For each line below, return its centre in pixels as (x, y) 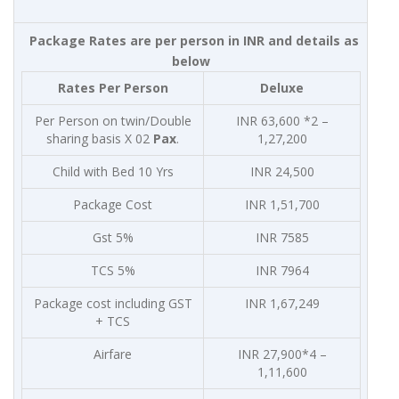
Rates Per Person (113, 88)
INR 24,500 (282, 172)
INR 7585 (282, 238)
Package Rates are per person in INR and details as (194, 41)
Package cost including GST (113, 304)
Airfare (113, 354)
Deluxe (282, 88)
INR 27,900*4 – (282, 354)
